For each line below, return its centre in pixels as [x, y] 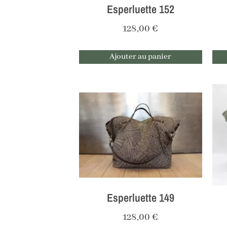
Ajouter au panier [141, 57]
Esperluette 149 [140, 198]
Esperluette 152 [140, 9]
